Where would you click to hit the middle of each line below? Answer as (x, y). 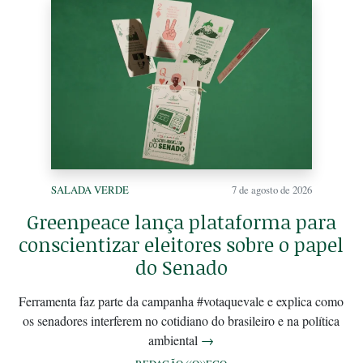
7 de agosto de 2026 (271, 189)
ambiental (175, 340)
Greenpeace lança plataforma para (181, 221)
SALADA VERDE (90, 189)
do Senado (181, 267)
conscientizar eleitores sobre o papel (181, 244)
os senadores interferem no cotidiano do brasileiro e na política (181, 320)
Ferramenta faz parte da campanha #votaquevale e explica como (181, 301)
